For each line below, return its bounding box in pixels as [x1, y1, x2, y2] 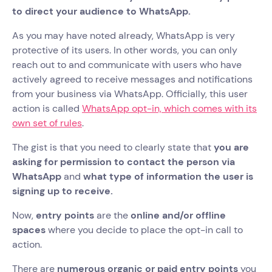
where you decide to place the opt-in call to [46, 223, 243, 237]
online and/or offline [131, 209, 226, 222]
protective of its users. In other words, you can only [12, 44, 237, 57]
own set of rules [12, 117, 82, 130]
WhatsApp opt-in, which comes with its [82, 102, 257, 115]
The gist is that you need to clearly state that [12, 141, 211, 154]
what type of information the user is [81, 170, 253, 183]
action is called [12, 102, 82, 115]
